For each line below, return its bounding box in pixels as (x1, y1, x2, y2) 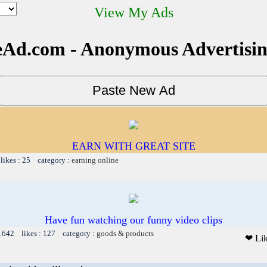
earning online (72, 155, 119, 164)
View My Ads (94, 5, 173, 20)
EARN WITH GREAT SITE (72, 139, 195, 152)
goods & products (97, 228, 154, 238)
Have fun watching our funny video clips (45, 213, 222, 226)
